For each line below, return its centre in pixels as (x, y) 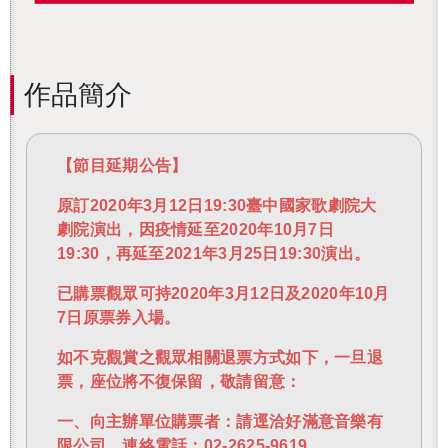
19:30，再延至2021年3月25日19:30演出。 (214, 254)
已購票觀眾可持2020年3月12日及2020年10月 (223, 294)
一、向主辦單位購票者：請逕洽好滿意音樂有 (220, 422)
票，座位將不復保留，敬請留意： (179, 382)
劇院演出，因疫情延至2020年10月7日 (195, 230)
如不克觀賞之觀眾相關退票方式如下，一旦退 (220, 358)
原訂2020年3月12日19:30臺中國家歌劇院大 (217, 206)
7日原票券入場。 (119, 318)
